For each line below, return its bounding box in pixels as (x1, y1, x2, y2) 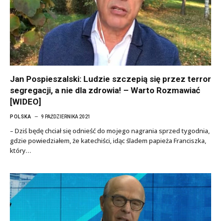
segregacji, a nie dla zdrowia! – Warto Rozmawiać (10, 85, 200, 95)
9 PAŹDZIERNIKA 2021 (41, 113, 91, 119)
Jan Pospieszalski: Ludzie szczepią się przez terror (10, 74, 211, 84)
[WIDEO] (10, 96, 41, 107)
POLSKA (10, 113, 31, 119)
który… (10, 146, 31, 155)
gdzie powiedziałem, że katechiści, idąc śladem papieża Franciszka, (10, 136, 206, 145)
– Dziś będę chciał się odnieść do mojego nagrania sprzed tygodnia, (10, 126, 210, 135)
